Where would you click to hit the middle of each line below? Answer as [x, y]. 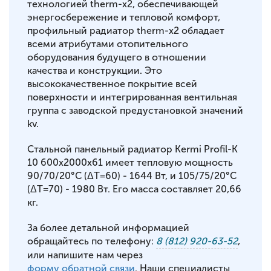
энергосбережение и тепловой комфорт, [124, 18]
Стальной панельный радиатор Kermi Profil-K [132, 149]
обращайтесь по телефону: [92, 241]
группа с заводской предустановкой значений [135, 111]
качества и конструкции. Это [95, 71]
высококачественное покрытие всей [112, 84]
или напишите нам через [85, 255]
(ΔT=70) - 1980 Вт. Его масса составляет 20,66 [134, 189]
